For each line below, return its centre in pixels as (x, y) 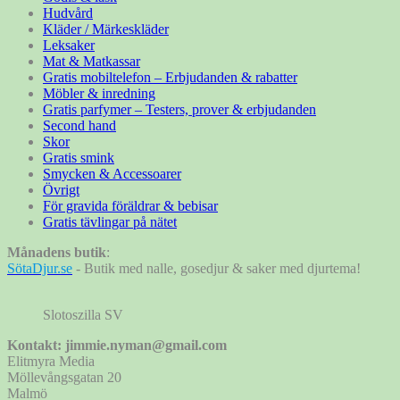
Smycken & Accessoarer (112, 174)
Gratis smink (79, 158)
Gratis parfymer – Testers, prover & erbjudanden (179, 109)
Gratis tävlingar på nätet (110, 222)
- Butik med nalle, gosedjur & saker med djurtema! (217, 268)
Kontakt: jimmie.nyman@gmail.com (117, 345)
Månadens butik (57, 252)
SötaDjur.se (40, 268)
